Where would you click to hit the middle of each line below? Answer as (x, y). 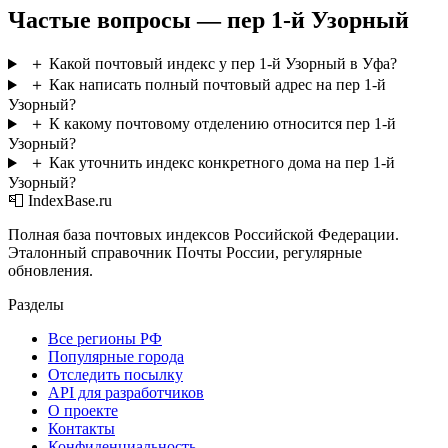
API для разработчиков (126, 393)
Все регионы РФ (105, 339)
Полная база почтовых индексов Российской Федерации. (203, 235)
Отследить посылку (115, 375)
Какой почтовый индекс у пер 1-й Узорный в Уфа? (222, 64)
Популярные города (116, 357)
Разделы (36, 305)
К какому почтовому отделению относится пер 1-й (222, 124)
